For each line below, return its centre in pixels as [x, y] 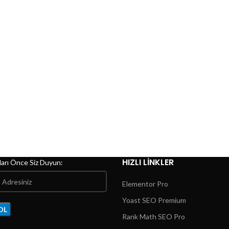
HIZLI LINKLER [148, 162]
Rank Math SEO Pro [154, 216]
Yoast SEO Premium [154, 200]
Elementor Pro [145, 184]
